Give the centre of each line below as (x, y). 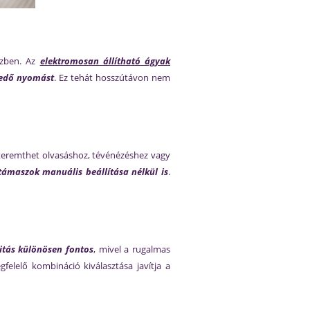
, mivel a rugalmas (132, 249)
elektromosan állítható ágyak (105, 61)
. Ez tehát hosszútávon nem (112, 77)
